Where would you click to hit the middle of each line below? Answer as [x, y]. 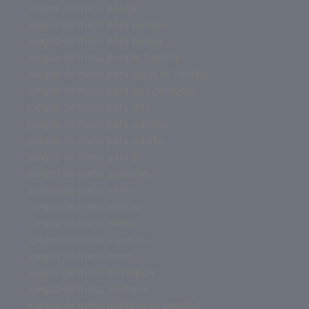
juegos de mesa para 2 [83, 157]
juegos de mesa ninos [81, 256]
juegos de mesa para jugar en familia [118, 74]
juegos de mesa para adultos [98, 123]
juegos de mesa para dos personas [112, 90]
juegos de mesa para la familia [103, 57]
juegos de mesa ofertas [84, 206]
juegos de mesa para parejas [98, 24]
